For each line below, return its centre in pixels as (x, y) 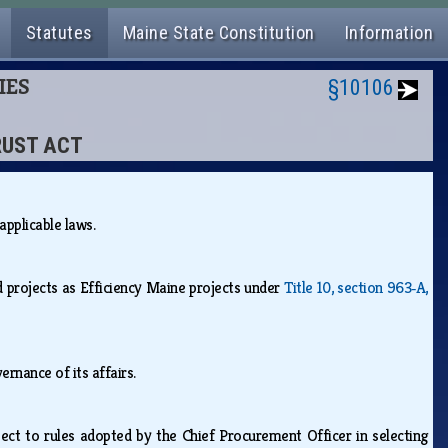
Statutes (59, 32)
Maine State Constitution (218, 32)
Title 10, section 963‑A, (356, 288)
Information (388, 32)
